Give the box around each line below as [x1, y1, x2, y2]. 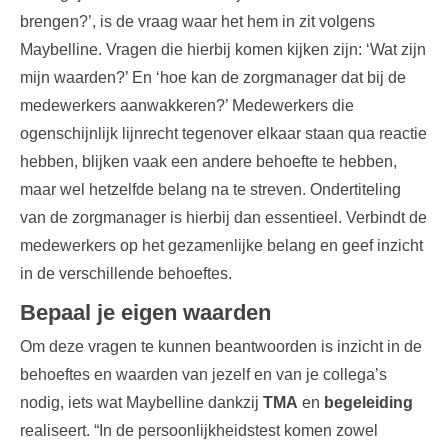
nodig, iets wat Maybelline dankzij [20, 393, 263, 411]
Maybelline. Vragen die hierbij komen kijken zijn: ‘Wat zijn [20, 40, 426, 58]
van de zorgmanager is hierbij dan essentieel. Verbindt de [20, 208, 427, 226]
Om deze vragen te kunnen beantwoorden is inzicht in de [20, 337, 422, 355]
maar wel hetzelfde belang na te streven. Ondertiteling [20, 180, 401, 198]
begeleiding [324, 393, 413, 411]
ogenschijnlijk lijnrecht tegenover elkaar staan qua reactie [20, 124, 427, 142]
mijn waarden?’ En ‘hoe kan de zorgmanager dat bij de [20, 68, 406, 86]
